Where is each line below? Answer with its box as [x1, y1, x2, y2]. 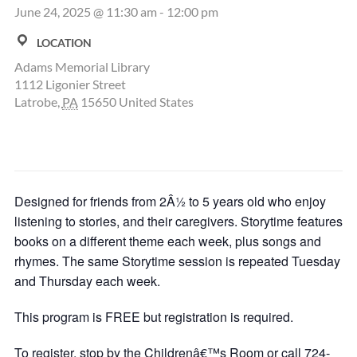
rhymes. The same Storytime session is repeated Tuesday [14, 252, 340, 270]
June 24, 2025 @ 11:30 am [14, 4, 157, 19]
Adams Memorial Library [14, 59, 150, 74]
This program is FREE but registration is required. [14, 308, 293, 326]
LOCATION [36, 36, 92, 49]
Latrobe [14, 94, 57, 109]
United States [118, 94, 194, 109]
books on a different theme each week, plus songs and [14, 232, 321, 250]
